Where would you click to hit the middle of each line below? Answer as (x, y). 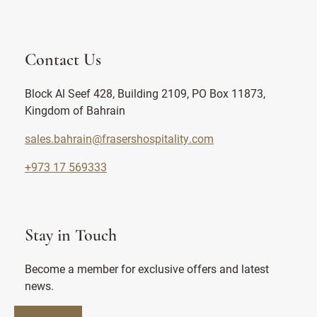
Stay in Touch (71, 236)
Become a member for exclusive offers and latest (147, 269)
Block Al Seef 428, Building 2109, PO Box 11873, (145, 93)
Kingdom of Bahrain (75, 110)
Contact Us (63, 61)
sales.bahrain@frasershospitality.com (119, 138)
